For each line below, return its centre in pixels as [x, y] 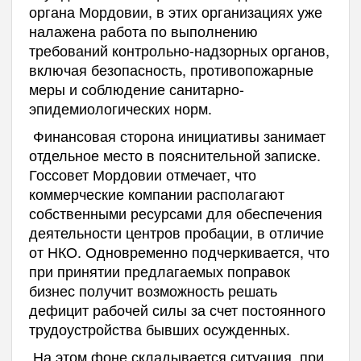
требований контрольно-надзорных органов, [179, 50]
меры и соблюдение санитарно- [136, 88]
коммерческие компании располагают [156, 193]
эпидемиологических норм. [120, 108]
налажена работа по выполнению [143, 30]
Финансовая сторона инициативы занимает [177, 135]
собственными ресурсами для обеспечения [175, 212]
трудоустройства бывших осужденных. [159, 328]
